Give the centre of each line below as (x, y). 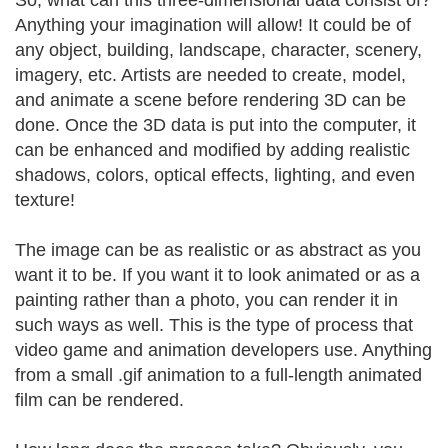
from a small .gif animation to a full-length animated (218, 375)
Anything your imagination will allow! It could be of (213, 25)
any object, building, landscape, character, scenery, (218, 50)
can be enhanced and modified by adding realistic (212, 150)
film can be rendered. (99, 400)
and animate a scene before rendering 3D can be (210, 100)
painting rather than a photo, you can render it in (206, 300)
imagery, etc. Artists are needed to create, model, (210, 75)
